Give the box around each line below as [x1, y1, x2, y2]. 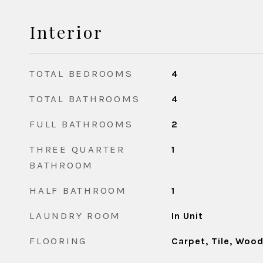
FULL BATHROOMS [29, 118, 133, 130]
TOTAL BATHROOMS [29, 93, 140, 104]
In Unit [171, 210, 203, 221]
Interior [29, 21, 103, 43]
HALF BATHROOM [29, 184, 127, 196]
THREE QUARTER [29, 143, 125, 155]
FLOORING [29, 235, 87, 247]
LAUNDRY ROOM [29, 210, 121, 221]
